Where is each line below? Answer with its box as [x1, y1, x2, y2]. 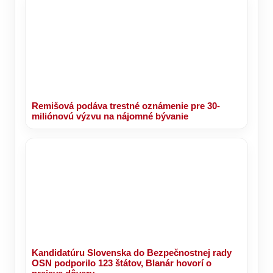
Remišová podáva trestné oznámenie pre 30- [32, 100, 220, 111]
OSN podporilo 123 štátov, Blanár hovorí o [32, 257, 211, 268]
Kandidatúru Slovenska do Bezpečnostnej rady [32, 247, 232, 258]
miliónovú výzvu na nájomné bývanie [32, 110, 188, 121]
